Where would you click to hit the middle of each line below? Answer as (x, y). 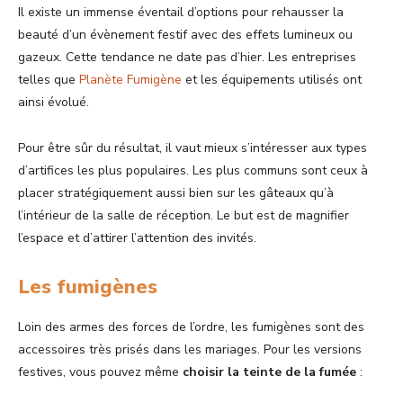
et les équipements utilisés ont (272, 80)
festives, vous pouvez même (100, 372)
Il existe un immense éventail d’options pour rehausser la (181, 13)
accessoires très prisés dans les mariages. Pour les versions (190, 350)
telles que (49, 80)
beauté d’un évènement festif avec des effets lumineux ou (185, 35)
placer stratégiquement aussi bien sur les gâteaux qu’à (176, 193)
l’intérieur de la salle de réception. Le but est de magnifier (184, 216)
